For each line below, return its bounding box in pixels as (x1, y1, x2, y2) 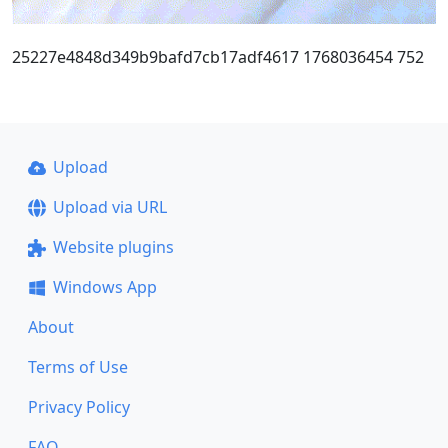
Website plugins (52, 236, 174, 258)
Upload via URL (52, 196, 167, 218)
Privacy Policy (28, 396, 130, 418)
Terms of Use (28, 356, 128, 378)
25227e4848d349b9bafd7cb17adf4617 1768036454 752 (12, 45, 424, 68)
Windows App (52, 276, 157, 298)
